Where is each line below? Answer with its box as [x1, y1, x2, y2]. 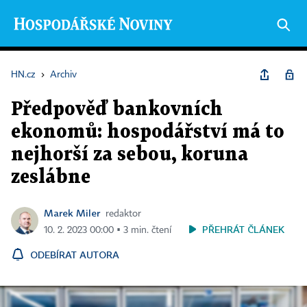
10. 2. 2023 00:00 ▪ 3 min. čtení [44, 225, 171, 235]
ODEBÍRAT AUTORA [30, 249, 119, 260]
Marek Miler [44, 207, 100, 219]
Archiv [50, 70, 77, 79]
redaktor [106, 209, 141, 219]
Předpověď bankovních [11, 101, 223, 119]
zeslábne [11, 169, 90, 186]
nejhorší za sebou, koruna [11, 146, 248, 164]
